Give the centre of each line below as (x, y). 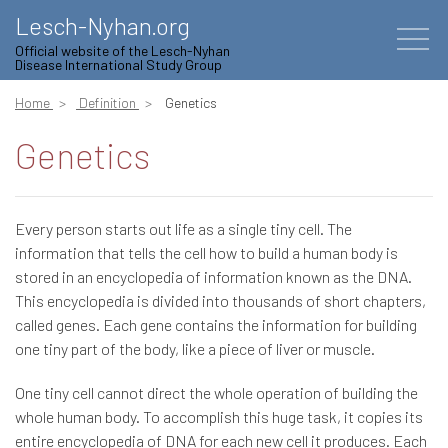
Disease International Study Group (118, 64)
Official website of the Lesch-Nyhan (122, 50)
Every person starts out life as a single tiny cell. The (183, 228)
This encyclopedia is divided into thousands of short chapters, (220, 300)
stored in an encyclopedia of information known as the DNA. (213, 276)
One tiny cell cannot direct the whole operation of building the (216, 392)
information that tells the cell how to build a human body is (206, 252)
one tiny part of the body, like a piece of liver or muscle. (195, 348)
